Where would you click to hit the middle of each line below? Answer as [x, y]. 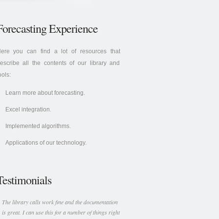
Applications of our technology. [46, 143]
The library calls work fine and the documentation [60, 202]
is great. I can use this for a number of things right [61, 212]
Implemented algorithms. [38, 126]
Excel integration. [28, 109]
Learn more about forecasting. [45, 93]
